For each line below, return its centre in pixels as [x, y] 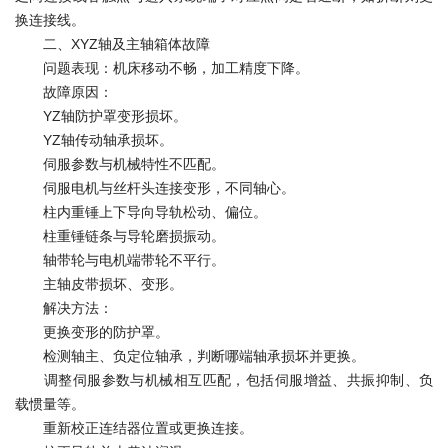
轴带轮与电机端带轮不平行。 [120, 260]
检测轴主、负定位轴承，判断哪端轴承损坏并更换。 [190, 356]
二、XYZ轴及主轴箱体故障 [112, 44]
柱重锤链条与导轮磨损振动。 [120, 236]
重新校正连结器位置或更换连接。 [134, 428]
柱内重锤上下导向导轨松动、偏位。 [141, 212]
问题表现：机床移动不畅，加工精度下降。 [162, 68]
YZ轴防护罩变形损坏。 [101, 116]
